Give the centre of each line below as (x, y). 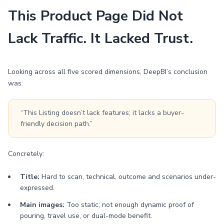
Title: (30, 177)
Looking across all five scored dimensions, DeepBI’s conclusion (108, 72)
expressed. (37, 188)
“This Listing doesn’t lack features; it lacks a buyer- (102, 113)
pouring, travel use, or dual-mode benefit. (86, 216)
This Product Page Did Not (95, 16)
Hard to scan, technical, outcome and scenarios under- (128, 177)
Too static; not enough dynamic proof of (129, 205)
